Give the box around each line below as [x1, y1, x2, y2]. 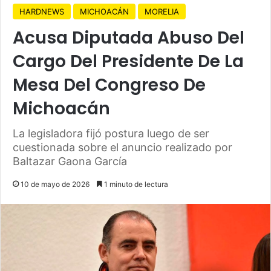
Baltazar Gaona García [13, 154, 127, 168]
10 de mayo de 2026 [21, 179, 90, 189]
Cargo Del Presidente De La [13, 49, 244, 73]
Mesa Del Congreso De [13, 73, 206, 97]
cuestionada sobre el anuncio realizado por [13, 140, 232, 154]
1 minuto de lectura [102, 179, 168, 189]
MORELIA [145, 6, 179, 16]
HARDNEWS [19, 6, 64, 16]
